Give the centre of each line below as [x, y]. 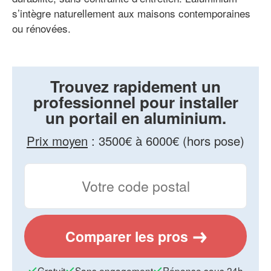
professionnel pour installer [135, 102]
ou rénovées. [41, 28]
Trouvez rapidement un [135, 86]
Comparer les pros [126, 236]
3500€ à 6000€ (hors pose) [171, 140]
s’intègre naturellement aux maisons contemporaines [131, 13]
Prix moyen [57, 140]
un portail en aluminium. [135, 117]
